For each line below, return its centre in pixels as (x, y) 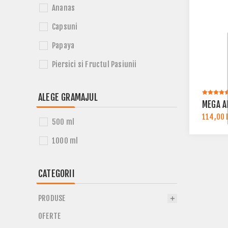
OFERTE (50, 216)
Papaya (63, 46)
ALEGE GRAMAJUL (68, 97)
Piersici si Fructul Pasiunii (94, 64)
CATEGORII (56, 174)
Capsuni (65, 27)
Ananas (64, 8)
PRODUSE (52, 198)
